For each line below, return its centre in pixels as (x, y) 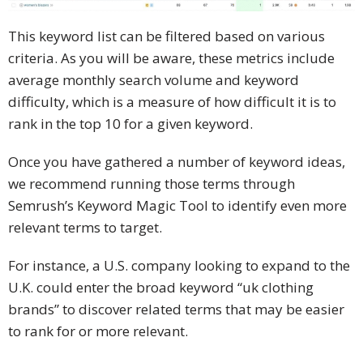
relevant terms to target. (85, 228)
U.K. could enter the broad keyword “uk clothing (161, 288)
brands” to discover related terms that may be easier (176, 310)
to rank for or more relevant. (98, 331)
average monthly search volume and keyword (154, 80)
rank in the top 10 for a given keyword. (130, 124)
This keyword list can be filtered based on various (167, 36)
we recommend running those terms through (152, 184)
